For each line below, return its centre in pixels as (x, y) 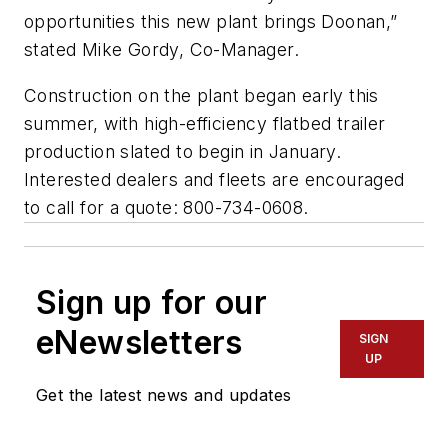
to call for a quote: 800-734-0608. (166, 207)
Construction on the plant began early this (201, 95)
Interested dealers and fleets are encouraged (214, 179)
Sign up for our (151, 302)
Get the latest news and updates (164, 394)
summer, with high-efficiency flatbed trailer (205, 123)
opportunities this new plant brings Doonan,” (211, 22)
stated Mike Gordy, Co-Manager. (161, 50)
